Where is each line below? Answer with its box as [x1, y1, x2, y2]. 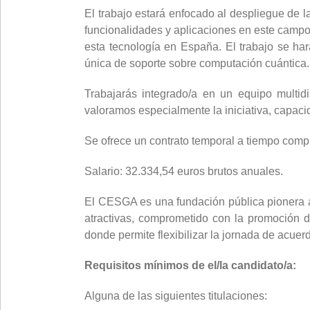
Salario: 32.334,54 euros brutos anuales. [84, 165, 283, 177]
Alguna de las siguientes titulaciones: [84, 290, 267, 302]
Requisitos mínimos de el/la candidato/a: [84, 259, 296, 271]
